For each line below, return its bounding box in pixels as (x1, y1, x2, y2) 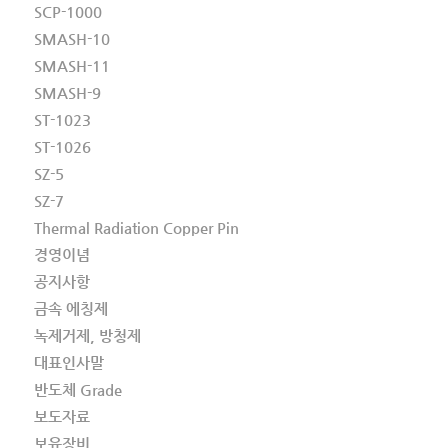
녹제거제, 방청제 (33, 327, 141, 345)
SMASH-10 (33, 30, 110, 48)
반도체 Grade (33, 381, 122, 399)
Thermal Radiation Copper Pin (33, 219, 239, 237)
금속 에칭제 (33, 300, 108, 318)
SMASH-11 (33, 57, 110, 75)
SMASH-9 (33, 84, 101, 102)
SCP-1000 (33, 3, 102, 21)
